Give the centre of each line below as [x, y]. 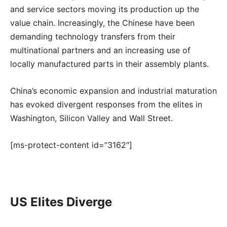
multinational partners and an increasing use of [100, 50]
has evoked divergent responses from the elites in [106, 104]
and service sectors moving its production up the [105, 9]
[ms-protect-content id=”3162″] [71, 145]
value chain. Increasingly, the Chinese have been [102, 23]
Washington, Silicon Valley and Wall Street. [91, 118]
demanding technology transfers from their [93, 36]
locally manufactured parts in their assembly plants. [109, 64]
